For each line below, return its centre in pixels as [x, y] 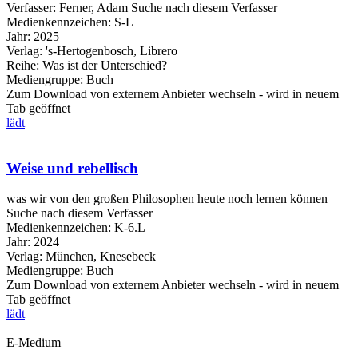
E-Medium [34, 343]
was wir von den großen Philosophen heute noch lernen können [167, 199]
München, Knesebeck [101, 257]
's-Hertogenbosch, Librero [111, 50]
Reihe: [23, 65]
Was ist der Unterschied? [103, 65]
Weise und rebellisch [72, 168]
